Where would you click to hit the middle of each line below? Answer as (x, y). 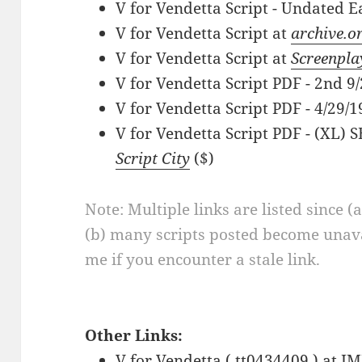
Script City (153, 158)
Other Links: (134, 335)
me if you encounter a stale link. (203, 259)
